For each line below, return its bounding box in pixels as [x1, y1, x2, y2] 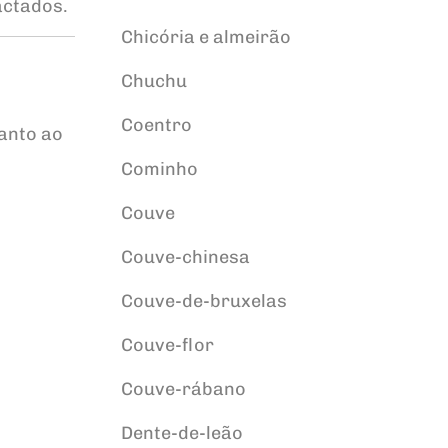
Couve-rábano [120, 378, 246, 400]
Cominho [120, 158, 198, 180]
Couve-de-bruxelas [120, 290, 287, 312]
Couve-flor [120, 334, 214, 356]
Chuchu [120, 70, 187, 92]
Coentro [120, 114, 192, 136]
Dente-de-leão [120, 422, 243, 444]
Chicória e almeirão [120, 26, 291, 48]
